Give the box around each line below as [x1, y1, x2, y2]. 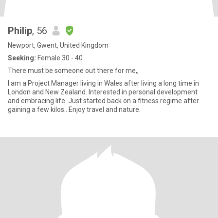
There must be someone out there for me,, [8, 67, 139, 74]
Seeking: [8, 54, 36, 62]
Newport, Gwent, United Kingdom [8, 41, 109, 49]
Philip [8, 25, 32, 36]
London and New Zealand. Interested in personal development [8, 88, 198, 96]
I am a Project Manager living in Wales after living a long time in [8, 79, 199, 87]
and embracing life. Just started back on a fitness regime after [8, 97, 199, 105]
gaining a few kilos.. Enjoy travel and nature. [8, 106, 141, 113]
